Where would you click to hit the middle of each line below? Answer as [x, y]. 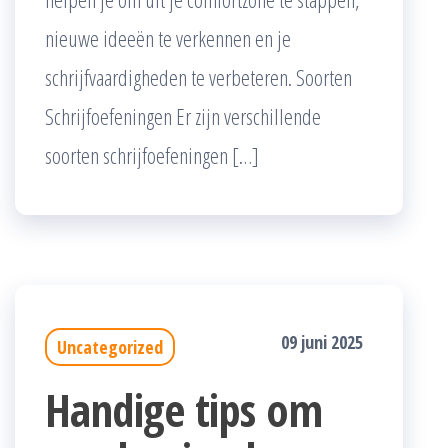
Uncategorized [110, 347]
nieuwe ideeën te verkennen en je [168, 38]
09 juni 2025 [322, 342]
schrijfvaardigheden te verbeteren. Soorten [198, 77]
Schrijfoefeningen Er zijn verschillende [183, 116]
